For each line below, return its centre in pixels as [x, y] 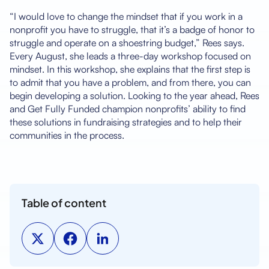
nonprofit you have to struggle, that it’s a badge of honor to [132, 29]
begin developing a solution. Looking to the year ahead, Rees [134, 95]
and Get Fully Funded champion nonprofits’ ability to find [128, 108]
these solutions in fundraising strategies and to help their [126, 122]
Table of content [64, 202]
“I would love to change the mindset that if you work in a [126, 16]
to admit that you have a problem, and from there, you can [130, 82]
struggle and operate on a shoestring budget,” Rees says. [127, 42]
